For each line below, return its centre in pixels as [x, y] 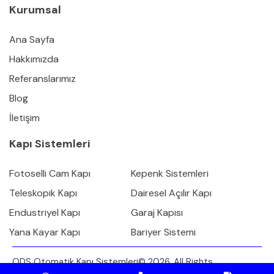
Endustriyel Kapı [45, 212]
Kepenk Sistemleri [170, 173]
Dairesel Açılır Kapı [171, 193]
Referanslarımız [43, 78]
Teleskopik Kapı [43, 193]
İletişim [24, 117]
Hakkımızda [34, 59]
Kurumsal [35, 9]
